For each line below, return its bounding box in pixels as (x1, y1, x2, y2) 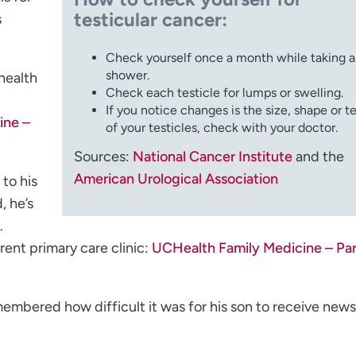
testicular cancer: (73, 8, 227, 32)
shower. (105, 68, 149, 83)
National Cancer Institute (132, 148, 292, 166)
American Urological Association (73, 170, 278, 188)
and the (292, 148, 344, 166)
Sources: (73, 148, 133, 166)
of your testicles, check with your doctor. (105, 120, 338, 136)
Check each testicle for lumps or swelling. (105, 85, 343, 101)
